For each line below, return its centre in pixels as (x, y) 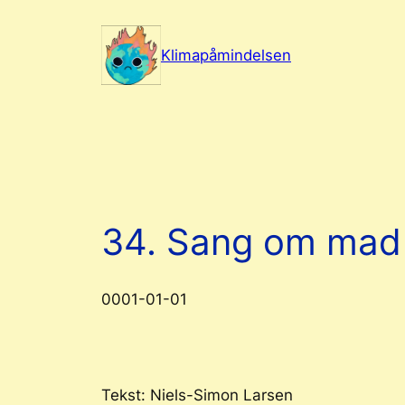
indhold (33, 65)
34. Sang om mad (251, 241)
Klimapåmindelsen (226, 55)
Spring (29, 18)
